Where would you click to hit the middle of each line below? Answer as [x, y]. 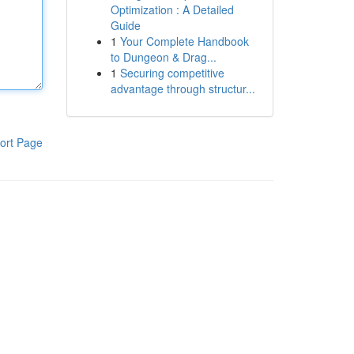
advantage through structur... [183, 88]
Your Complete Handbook [184, 41]
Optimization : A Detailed [172, 9]
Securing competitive [172, 73]
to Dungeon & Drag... [163, 57]
